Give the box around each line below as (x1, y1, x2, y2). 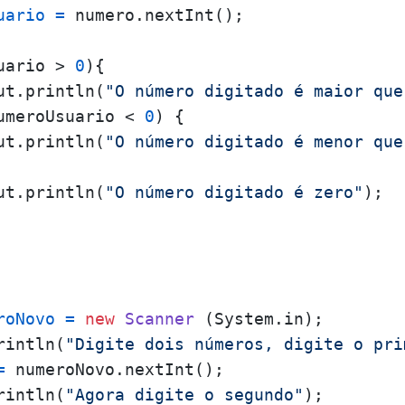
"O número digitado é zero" (105, 183, 363, 202)
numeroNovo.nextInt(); (5, 360, 224, 379)
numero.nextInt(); (65, 5, 244, 24)
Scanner (125, 309, 194, 328)
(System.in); (194, 309, 324, 328)
